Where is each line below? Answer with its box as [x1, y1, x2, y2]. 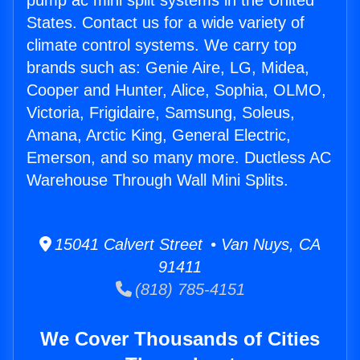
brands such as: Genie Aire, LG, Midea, [27, 59, 309, 77]
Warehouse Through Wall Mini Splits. [27, 171, 288, 190]
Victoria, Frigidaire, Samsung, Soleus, [27, 104, 295, 122]
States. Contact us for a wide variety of [27, 14, 305, 32]
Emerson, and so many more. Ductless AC [27, 149, 331, 167]
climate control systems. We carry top [27, 36, 297, 55]
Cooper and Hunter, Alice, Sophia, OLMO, [27, 81, 326, 100]
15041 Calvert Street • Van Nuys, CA [51, 235, 321, 254]
